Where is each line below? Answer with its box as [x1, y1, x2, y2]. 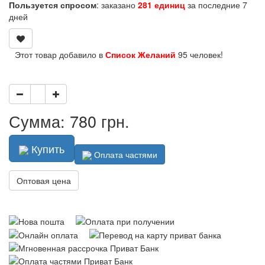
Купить [28, 140, 64, 156]
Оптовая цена [17, 174, 71, 186]
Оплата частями [92, 148, 157, 160]
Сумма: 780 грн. [9, 109, 130, 132]
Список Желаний [105, 48, 176, 60]
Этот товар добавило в [15, 48, 105, 60]
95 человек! [176, 48, 223, 60]
